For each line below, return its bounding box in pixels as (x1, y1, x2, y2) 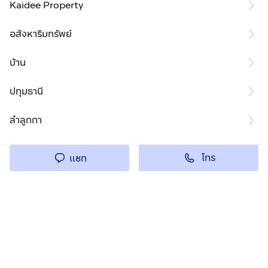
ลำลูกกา (10, 113, 42, 127)
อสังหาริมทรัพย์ (10, 27, 72, 41)
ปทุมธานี (10, 84, 43, 99)
